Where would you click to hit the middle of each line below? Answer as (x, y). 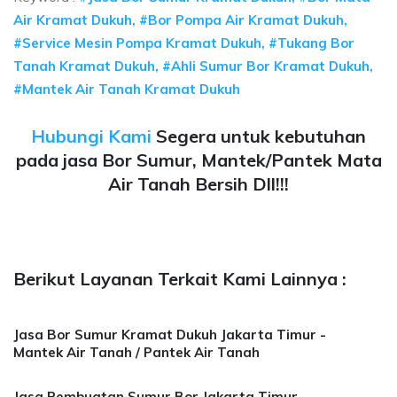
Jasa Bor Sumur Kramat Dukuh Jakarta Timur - (170, 335)
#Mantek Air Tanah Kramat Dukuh (127, 89)
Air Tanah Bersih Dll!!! (198, 184)
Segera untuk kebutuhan (259, 136)
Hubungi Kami (91, 136)
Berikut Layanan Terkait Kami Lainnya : (180, 279)
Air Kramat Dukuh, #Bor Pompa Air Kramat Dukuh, (180, 20)
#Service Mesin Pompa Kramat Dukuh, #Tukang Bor (184, 43)
